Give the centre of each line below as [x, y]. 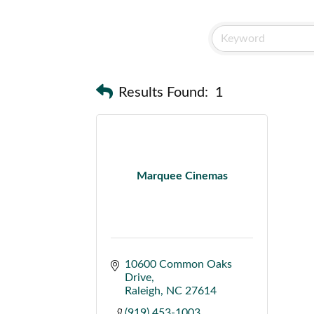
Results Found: [163, 93]
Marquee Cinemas [182, 176]
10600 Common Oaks [178, 264]
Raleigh [143, 291]
